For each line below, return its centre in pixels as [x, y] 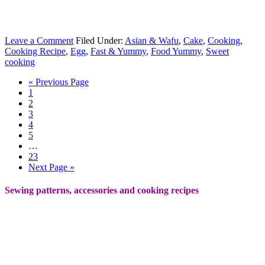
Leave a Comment [39, 40]
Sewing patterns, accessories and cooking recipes [102, 190]
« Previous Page [59, 82]
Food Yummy [176, 51]
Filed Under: [100, 40]
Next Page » [51, 167]
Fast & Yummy [118, 51]
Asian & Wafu [152, 40]
